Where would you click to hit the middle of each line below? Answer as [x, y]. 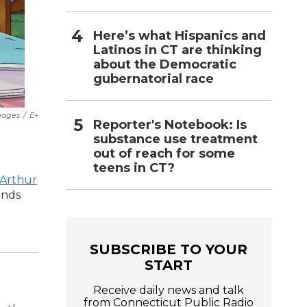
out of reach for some [164, 153]
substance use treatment [175, 139]
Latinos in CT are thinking [177, 50]
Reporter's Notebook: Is [170, 124]
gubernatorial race [153, 78]
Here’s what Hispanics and [180, 35]
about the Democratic [165, 64]
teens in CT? [134, 168]
